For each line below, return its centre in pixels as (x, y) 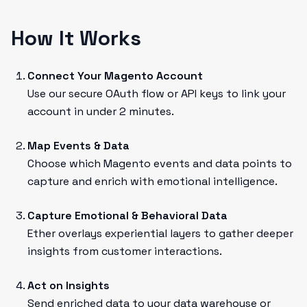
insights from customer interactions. (125, 251)
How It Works (76, 38)
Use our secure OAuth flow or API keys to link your (157, 94)
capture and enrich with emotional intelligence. (152, 181)
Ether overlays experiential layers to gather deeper (160, 233)
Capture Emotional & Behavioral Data (127, 216)
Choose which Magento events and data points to (160, 163)
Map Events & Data (78, 146)
